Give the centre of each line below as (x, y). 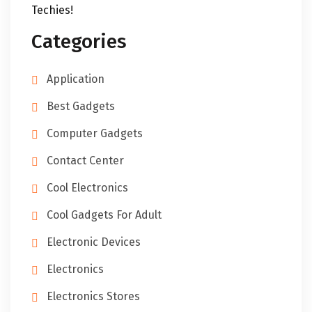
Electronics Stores (93, 296)
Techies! (52, 10)
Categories (79, 41)
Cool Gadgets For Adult (104, 215)
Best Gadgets (81, 106)
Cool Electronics (87, 188)
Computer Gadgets (95, 133)
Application (76, 79)
